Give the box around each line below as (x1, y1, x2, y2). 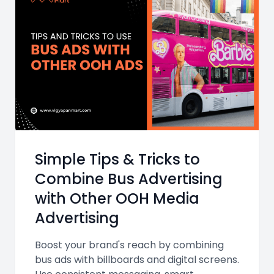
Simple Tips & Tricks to (35, 149, 200, 170)
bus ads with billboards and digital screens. (35, 253, 239, 267)
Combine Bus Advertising (35, 169, 223, 190)
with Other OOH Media (35, 188, 199, 209)
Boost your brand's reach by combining (35, 238, 224, 253)
